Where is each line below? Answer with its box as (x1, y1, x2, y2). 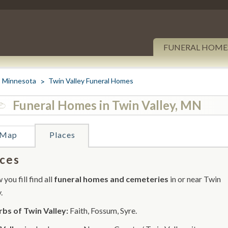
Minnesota (2, 76, 36, 85)
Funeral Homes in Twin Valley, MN (13, 98, 202, 112)
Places (49, 130, 75, 139)
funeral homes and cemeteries (54, 174, 168, 184)
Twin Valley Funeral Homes (48, 76, 133, 85)
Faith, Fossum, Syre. (68, 206, 137, 215)
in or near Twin (168, 174, 221, 184)
